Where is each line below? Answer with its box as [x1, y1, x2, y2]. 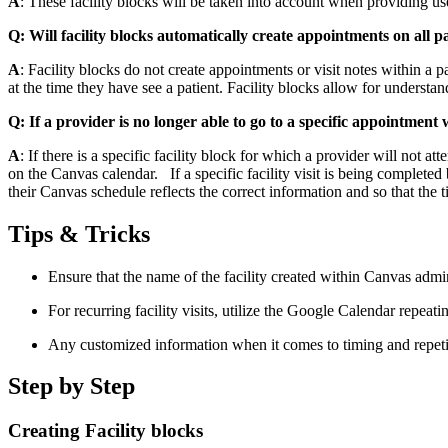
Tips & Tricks [8, 220, 150, 247]
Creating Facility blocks [8, 420, 203, 442]
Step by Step [8, 373, 135, 400]
